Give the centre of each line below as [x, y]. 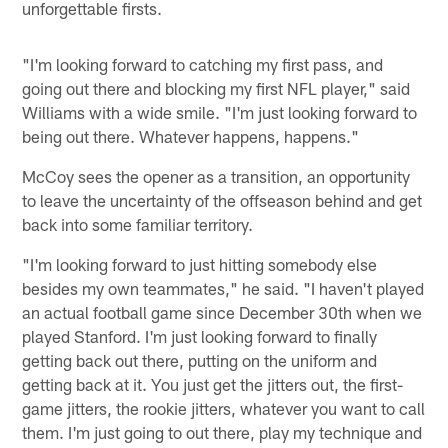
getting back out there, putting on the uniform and [200, 359]
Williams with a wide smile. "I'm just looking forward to [220, 111]
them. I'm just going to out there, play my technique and [222, 431]
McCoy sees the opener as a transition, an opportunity [216, 175]
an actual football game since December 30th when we [222, 311]
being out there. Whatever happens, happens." [191, 135]
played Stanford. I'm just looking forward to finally [200, 335]
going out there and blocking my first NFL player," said [216, 87]
